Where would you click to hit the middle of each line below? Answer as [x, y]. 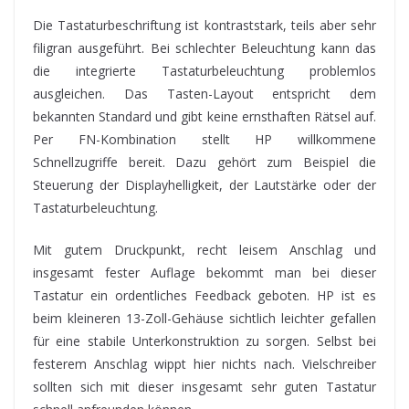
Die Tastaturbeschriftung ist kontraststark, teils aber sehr [204, 26]
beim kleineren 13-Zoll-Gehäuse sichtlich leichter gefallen [204, 319]
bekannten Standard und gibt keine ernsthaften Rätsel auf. [204, 117]
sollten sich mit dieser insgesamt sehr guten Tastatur [204, 387]
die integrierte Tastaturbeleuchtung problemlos [204, 71]
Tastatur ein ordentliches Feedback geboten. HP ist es [204, 296]
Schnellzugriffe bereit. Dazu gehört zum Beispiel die [204, 163]
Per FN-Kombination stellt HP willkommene [204, 140]
